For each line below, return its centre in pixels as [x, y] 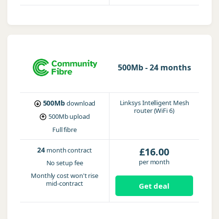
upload [80, 116]
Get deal [154, 186]
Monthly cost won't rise [65, 175]
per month [154, 162]
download [81, 103]
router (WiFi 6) [154, 110]
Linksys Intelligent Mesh [154, 103]
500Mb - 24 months [154, 67]
